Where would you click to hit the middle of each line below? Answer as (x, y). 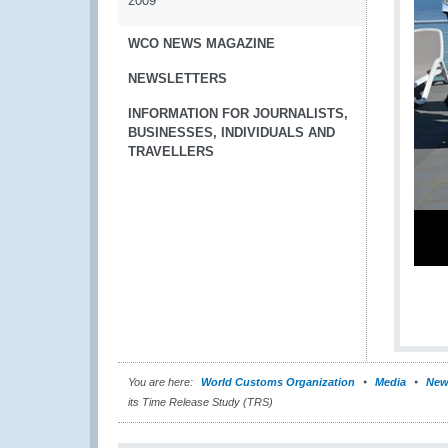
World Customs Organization (279, 382)
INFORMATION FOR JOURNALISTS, (238, 113)
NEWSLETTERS (177, 78)
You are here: (160, 382)
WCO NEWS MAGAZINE (201, 43)
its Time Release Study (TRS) (200, 402)
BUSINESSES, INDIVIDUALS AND (231, 132)
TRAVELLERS (171, 151)
